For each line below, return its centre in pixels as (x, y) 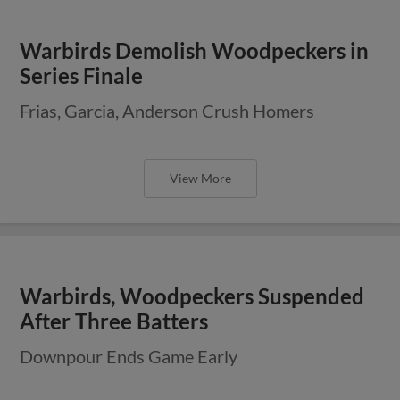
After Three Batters (114, 321)
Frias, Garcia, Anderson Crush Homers (167, 110)
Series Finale (82, 75)
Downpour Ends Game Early (129, 356)
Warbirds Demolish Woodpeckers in (195, 50)
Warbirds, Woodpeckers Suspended (192, 296)
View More (200, 178)
